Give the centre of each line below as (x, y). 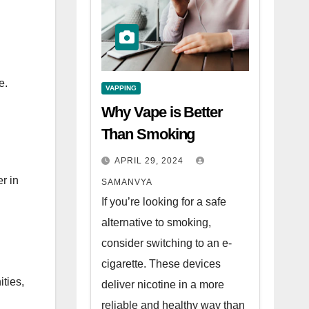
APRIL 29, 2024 (150, 161)
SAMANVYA (127, 182)
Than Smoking (148, 134)
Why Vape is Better (162, 112)
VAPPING (121, 88)
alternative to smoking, (156, 222)
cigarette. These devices (161, 264)
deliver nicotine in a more (162, 285)
